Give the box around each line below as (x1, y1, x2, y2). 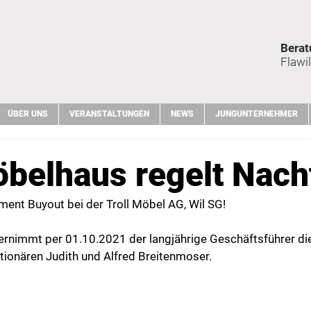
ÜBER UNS (8, 109, 48, 119)
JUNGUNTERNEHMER (215, 109, 298, 119)
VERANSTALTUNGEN (69, 109, 149, 119)
